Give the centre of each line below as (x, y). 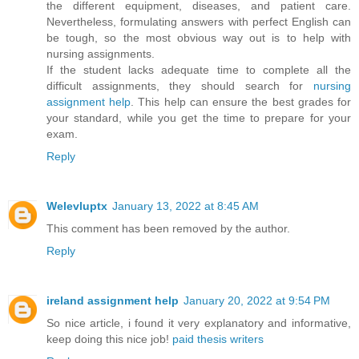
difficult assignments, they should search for (180, 85)
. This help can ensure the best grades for (241, 101)
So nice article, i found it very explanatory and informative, (199, 323)
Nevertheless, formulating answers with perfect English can (199, 21)
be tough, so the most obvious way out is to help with (199, 37)
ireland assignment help (113, 300)
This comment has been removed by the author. (168, 228)
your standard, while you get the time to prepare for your (199, 117)
